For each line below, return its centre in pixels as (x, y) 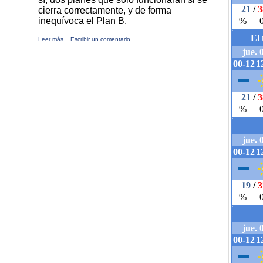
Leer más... (53, 39)
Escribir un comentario (100, 39)
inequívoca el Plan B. (82, 21)
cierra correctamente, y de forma (105, 10)
